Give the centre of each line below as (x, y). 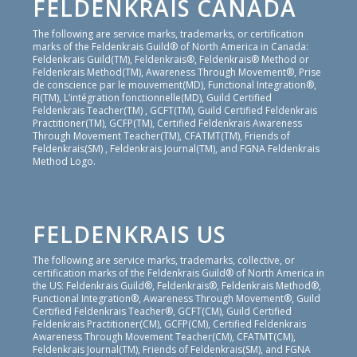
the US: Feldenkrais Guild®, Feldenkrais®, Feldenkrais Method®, (177, 286)
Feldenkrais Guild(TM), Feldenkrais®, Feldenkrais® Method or (171, 59)
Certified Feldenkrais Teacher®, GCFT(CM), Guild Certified (162, 312)
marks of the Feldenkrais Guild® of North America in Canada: (170, 46)
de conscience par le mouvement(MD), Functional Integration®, (174, 84)
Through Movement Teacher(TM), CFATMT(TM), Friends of (161, 135)
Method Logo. (64, 161)
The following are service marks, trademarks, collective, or (163, 261)
